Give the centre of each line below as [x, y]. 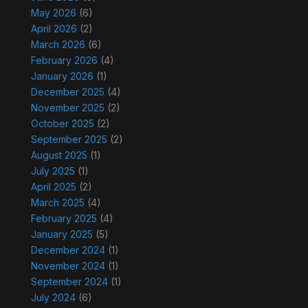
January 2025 [62, 234]
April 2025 [53, 187]
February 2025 [64, 219]
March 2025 [57, 203]
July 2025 [53, 171]
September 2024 [69, 282]
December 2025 [67, 92]
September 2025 [69, 140]
